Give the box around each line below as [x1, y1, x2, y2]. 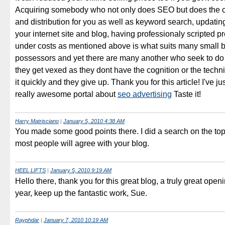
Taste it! [172, 90, 201, 99]
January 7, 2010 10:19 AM [44, 216, 108, 223]
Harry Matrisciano [15, 118, 59, 125]
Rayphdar [15, 216, 39, 223]
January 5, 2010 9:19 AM [50, 167, 111, 174]
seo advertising [118, 90, 172, 99]
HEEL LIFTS [15, 167, 46, 174]
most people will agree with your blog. [15, 139, 149, 148]
